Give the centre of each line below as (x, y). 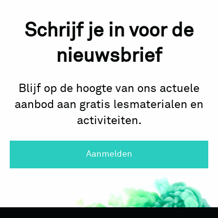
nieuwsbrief (109, 56)
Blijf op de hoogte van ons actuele (109, 88)
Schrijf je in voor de (109, 31)
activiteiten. (109, 120)
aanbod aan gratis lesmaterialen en (109, 104)
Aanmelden (109, 154)
